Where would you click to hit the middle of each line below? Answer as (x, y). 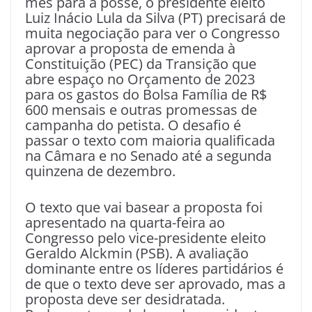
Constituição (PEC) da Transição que (141, 64)
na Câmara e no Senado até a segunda (148, 156)
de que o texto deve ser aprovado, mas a (155, 284)
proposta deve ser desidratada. (125, 299)
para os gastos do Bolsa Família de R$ (146, 95)
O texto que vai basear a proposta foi (144, 208)
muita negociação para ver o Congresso (153, 33)
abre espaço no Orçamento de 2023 (140, 79)
